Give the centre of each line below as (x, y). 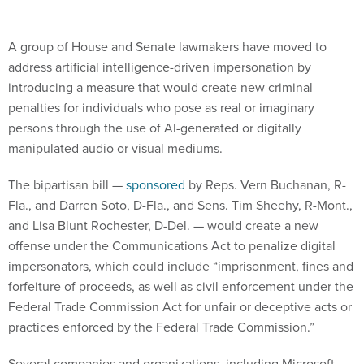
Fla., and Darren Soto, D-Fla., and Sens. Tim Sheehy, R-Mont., (180, 206)
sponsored (156, 185)
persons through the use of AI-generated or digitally (155, 128)
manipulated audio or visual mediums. (115, 149)
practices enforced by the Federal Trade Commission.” (161, 327)
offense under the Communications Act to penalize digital (172, 246)
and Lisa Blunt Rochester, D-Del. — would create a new (163, 226)
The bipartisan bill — (67, 185)
